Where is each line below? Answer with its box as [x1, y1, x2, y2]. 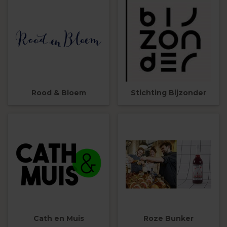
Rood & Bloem [31, 88, 86, 97]
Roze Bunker [143, 213, 194, 223]
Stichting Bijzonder [131, 88, 206, 97]
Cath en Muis [33, 213, 84, 223]
